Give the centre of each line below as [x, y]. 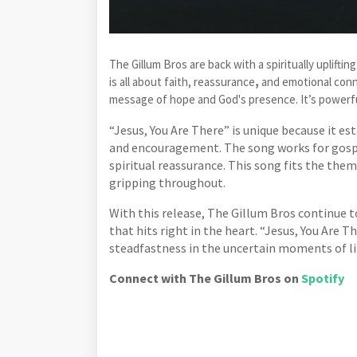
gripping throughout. [167, 182]
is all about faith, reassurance [182, 81]
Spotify [323, 278]
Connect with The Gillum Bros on [205, 278]
